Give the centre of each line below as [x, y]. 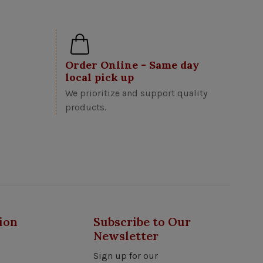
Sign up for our [126, 255]
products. [85, 107]
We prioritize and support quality [136, 93]
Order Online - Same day [132, 65]
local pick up [99, 77]
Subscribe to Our [142, 221]
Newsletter [126, 235]
